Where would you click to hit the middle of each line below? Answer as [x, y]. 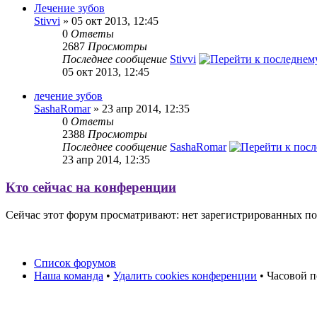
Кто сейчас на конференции [91, 188]
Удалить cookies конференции [185, 275]
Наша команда [69, 275]
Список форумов [75, 263]
